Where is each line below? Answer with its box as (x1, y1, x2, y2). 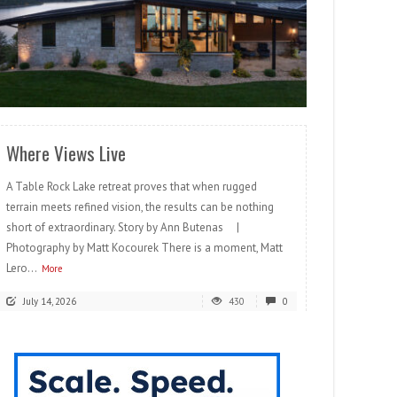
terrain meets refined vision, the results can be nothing (6, 199, 274, 215)
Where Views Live (6, 139, 126, 167)
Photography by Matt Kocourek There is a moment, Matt (6, 240, 283, 256)
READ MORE (222, 76, 293, 98)
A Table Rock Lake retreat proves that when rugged (6, 179, 257, 195)
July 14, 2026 (23, 295, 76, 308)
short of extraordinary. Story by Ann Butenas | (6, 220, 250, 236)
